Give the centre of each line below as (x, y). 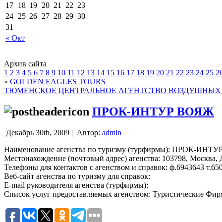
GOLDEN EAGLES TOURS (58, 81)
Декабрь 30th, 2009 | (39, 132)
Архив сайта (25, 63)
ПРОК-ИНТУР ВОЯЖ (153, 111)
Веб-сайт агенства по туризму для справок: (77, 176)
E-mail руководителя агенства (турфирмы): (76, 185)
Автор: (88, 132)
